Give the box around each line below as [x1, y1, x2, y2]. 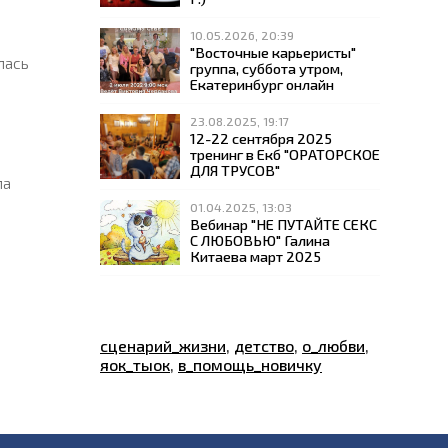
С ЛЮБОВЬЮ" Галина [190, 231, 330, 249]
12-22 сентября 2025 [190, 129, 332, 147]
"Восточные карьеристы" [190, 43, 356, 61]
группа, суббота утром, [190, 59, 343, 77]
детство [234, 336, 294, 355]
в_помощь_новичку [178, 355, 322, 374]
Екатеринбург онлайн [190, 75, 334, 93]
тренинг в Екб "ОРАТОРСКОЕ [190, 145, 380, 163]
